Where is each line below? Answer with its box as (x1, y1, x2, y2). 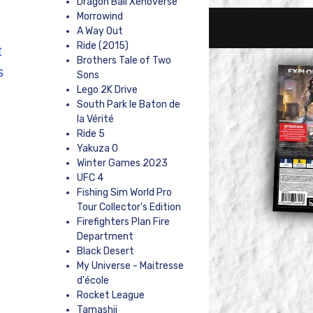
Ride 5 (76, 128, 105, 140)
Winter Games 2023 (76, 157, 168, 170)
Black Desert (76, 245, 134, 258)
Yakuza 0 (76, 143, 118, 155)
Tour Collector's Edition (76, 201, 181, 214)
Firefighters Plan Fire (76, 216, 170, 228)
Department (76, 231, 133, 243)
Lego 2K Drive (76, 84, 138, 96)
